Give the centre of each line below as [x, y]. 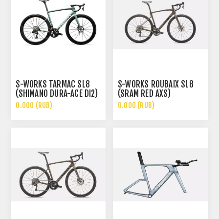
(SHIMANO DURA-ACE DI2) [57, 94]
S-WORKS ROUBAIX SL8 [156, 85]
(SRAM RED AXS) [144, 94]
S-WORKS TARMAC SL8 [53, 85]
